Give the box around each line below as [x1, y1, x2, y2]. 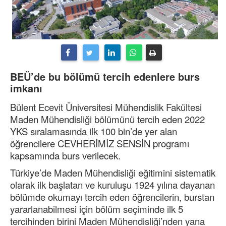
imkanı [10, 81, 42, 96]
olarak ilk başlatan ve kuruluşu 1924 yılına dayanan [10, 178, 215, 192]
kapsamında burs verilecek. [10, 149, 121, 162]
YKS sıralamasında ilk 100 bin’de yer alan [10, 125, 177, 138]
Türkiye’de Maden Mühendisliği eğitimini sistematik [10, 166, 215, 180]
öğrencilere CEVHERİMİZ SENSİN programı [10, 137, 189, 150]
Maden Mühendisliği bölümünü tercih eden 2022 [10, 112, 205, 126]
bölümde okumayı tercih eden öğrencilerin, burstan [10, 190, 214, 204]
